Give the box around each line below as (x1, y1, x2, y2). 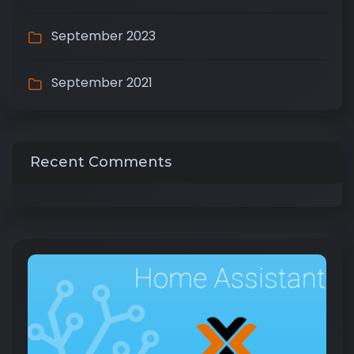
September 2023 (51, 27, 156, 45)
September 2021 (51, 73, 153, 92)
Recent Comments (30, 153, 171, 171)
